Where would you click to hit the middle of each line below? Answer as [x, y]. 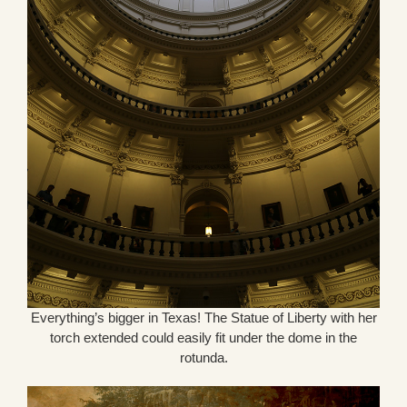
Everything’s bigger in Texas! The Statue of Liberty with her [203, 317]
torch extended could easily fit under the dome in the [203, 337]
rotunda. [203, 357]
